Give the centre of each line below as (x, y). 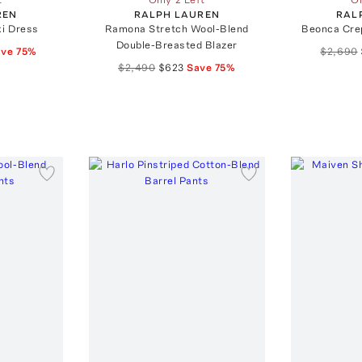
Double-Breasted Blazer (177, 44)
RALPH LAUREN (177, 14)
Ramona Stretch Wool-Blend (177, 28)
